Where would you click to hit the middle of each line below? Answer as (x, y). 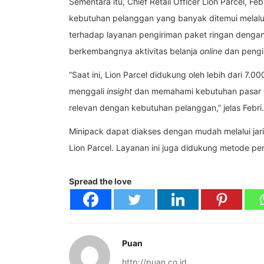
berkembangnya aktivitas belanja (134, 51)
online (211, 51)
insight (119, 91)
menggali (88, 91)
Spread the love (100, 181)
